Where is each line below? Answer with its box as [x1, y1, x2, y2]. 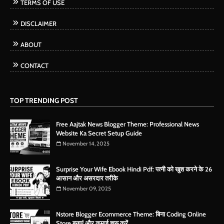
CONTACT [20, 61, 48, 70]
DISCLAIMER [20, 19, 56, 28]
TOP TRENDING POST [10, 96, 78, 105]
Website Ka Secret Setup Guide [56, 129, 142, 137]
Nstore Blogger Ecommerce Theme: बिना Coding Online [56, 210, 206, 218]
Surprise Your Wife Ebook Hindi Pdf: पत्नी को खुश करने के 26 [56, 165, 212, 173]
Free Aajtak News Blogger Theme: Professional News [56, 120, 199, 128]
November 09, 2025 [62, 185, 111, 192]
